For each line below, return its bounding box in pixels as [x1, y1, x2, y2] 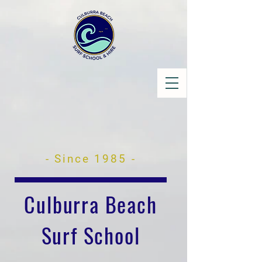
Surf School [41, 219, 140, 250]
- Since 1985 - [45, 152, 136, 166]
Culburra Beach [24, 188, 157, 219]
